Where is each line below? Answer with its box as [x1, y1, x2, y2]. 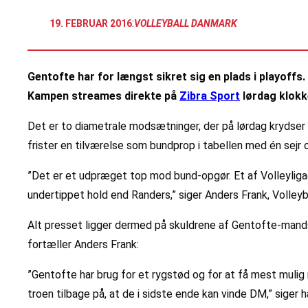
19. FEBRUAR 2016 [49, 17, 132, 29]
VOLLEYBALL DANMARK [134, 17, 237, 29]
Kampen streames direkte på [27, 89, 179, 103]
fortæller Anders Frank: [27, 238, 139, 252]
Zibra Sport [179, 89, 240, 103]
